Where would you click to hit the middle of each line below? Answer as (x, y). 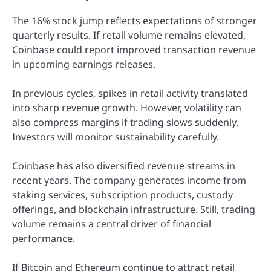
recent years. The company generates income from (129, 180)
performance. (44, 238)
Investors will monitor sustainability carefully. (116, 136)
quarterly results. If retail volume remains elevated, (129, 35)
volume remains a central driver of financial (112, 224)
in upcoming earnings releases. (84, 64)
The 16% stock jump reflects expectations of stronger (135, 20)
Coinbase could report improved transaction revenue (134, 49)
